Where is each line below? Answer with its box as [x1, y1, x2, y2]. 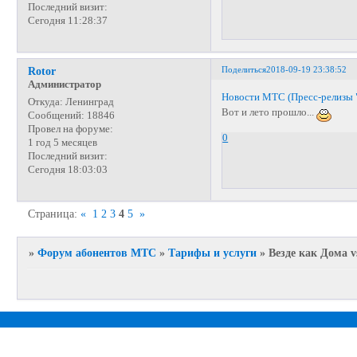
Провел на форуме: [27, 124, 113, 135]
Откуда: [27, 96, 63, 108]
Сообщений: [27, 110, 84, 122]
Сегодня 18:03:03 [27, 164, 108, 176]
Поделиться [222, 64, 267, 74]
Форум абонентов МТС [37, 246, 157, 260]
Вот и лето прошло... [222, 107, 317, 119]
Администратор [27, 79, 101, 91]
